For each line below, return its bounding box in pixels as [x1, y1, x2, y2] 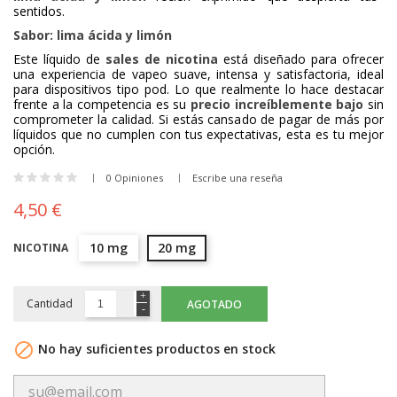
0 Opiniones [106, 170, 163, 184]
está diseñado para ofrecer [218, 50, 384, 67]
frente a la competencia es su [13, 95, 191, 113]
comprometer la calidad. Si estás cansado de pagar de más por [13, 110, 384, 128]
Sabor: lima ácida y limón [13, 26, 172, 43]
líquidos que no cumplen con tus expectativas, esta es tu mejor [13, 125, 384, 143]
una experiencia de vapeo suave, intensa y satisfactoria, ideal [13, 65, 384, 82]
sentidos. [13, 2, 68, 19]
